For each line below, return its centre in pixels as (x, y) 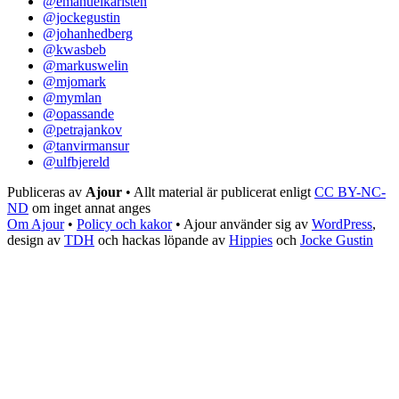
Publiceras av (46, 192)
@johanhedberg (88, 34)
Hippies (251, 240)
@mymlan (72, 98)
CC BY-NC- (350, 192)
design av (36, 240)
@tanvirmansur (86, 146)
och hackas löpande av (162, 240)
